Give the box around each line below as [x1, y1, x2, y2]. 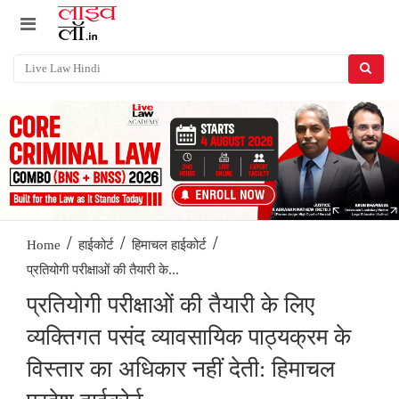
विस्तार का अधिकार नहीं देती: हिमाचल [27, 356, 335, 383]
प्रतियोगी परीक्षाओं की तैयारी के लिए [27, 292, 314, 319]
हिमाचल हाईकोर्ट [132, 238, 207, 253]
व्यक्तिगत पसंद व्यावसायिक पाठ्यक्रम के [27, 324, 351, 351]
